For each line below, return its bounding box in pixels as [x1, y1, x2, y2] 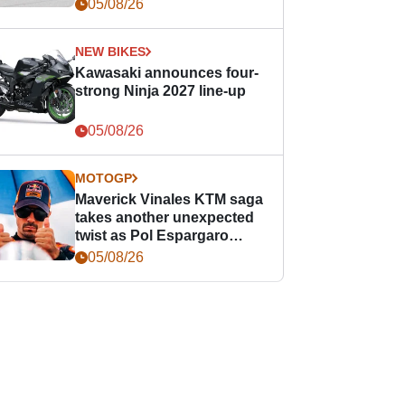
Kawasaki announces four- [75, 65, 259, 80]
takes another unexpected [75, 210, 255, 225]
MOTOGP [75, 171, 133, 185]
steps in [75, 246, 130, 261]
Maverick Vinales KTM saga [75, 192, 264, 207]
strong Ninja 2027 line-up [75, 83, 247, 99]
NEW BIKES [75, 44, 146, 59]
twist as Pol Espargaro [75, 228, 230, 243]
